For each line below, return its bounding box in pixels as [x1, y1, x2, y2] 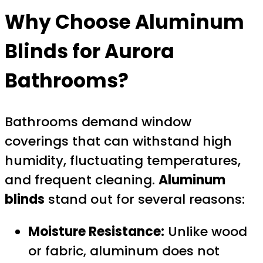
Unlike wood [164, 222, 247, 241]
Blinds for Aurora [5, 38, 174, 66]
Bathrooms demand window [5, 112, 191, 131]
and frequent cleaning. [5, 170, 159, 189]
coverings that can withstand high [5, 131, 232, 150]
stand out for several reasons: [45, 190, 245, 208]
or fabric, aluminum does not [28, 241, 220, 260]
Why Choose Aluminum [5, 8, 244, 36]
